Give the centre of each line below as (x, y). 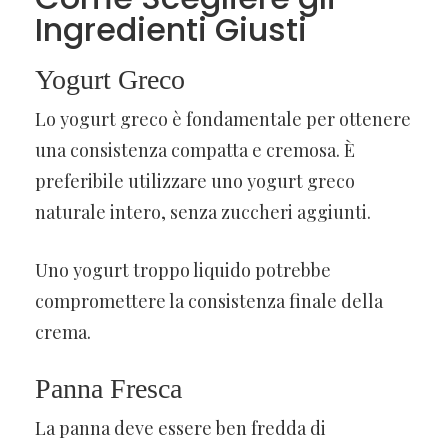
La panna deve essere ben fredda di (180, 427)
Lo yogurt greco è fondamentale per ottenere (223, 118)
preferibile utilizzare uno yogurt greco (195, 180)
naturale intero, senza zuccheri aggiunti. (203, 211)
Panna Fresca (108, 388)
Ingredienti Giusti (171, 29)
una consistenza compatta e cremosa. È (195, 149)
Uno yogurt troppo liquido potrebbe (183, 269)
